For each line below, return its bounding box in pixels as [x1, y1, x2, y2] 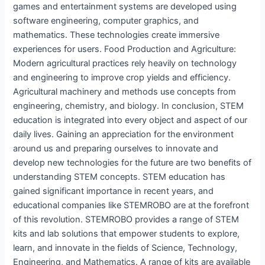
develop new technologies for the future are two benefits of [13, 157, 252, 168]
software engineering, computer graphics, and [13, 15, 199, 26]
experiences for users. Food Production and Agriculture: [13, 43, 237, 54]
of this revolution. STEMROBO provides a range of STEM [13, 214, 240, 225]
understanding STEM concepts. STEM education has [13, 171, 226, 182]
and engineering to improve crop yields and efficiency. [13, 72, 231, 83]
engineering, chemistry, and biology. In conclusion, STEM [13, 100, 244, 111]
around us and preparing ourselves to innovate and [13, 143, 219, 154]
